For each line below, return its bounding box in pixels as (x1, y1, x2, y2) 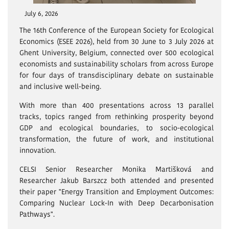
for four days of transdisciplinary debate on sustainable (19, 70, 214, 81)
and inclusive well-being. (19, 81, 101, 92)
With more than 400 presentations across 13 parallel (19, 100, 214, 111)
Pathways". (19, 209, 55, 220)
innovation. (19, 145, 56, 156)
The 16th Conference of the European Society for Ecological (19, 25, 214, 36)
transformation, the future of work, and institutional (19, 134, 214, 145)
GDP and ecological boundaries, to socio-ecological (19, 123, 214, 133)
